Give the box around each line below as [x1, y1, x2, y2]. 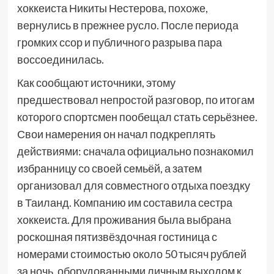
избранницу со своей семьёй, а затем [17, 161, 202, 176]
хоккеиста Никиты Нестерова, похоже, [17, 1, 208, 15]
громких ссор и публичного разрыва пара [17, 35, 222, 50]
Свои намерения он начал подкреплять [17, 127, 215, 141]
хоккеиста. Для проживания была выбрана [17, 213, 231, 227]
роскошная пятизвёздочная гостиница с [17, 230, 217, 244]
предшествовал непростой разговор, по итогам [17, 93, 254, 107]
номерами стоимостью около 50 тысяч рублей [17, 247, 246, 261]
